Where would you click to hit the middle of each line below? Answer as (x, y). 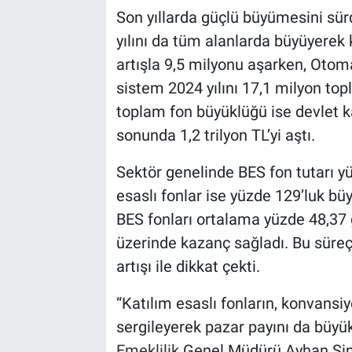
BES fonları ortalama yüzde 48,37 (231, 219)
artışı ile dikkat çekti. (188, 266)
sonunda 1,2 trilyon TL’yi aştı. (215, 135)
